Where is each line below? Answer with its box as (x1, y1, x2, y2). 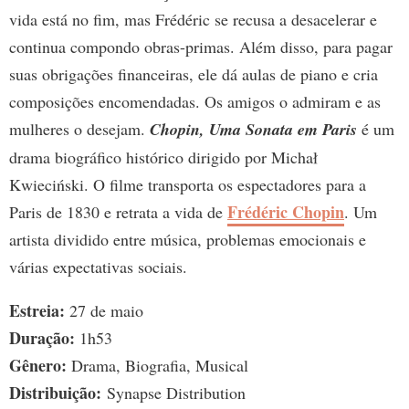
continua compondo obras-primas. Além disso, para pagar (9, 36, 393, 58)
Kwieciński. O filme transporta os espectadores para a (9, 173, 366, 196)
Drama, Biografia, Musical (67, 354, 248, 377)
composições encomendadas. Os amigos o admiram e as (9, 90, 381, 113)
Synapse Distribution (101, 382, 246, 404)
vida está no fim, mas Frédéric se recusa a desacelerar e (9, 8, 377, 31)
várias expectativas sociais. (9, 256, 187, 278)
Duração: (9, 326, 75, 351)
